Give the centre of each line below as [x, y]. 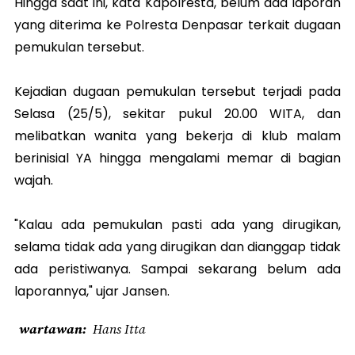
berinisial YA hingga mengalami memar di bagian [177, 158]
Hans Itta [119, 329]
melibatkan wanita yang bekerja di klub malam [177, 136]
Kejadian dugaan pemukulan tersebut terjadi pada [177, 92]
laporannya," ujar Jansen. [92, 292]
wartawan [51, 329]
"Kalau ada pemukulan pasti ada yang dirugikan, [177, 225]
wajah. [34, 181]
